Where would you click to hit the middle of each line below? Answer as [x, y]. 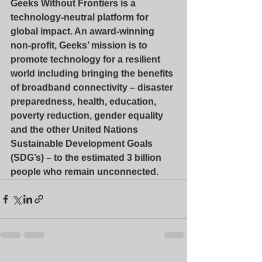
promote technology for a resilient [87, 59]
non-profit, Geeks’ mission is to [80, 45]
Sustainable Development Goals [83, 144]
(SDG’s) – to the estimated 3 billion [87, 158]
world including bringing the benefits [93, 73]
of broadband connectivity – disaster [93, 87]
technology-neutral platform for [81, 17]
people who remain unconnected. [85, 172]
